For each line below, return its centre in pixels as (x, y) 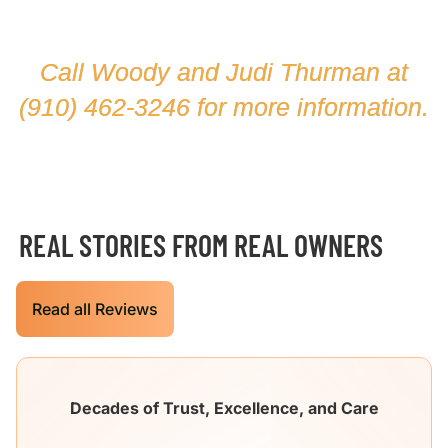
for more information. (309, 106)
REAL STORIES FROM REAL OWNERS (199, 244)
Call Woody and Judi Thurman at (224, 71)
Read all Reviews (95, 308)
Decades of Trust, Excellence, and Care (224, 407)
